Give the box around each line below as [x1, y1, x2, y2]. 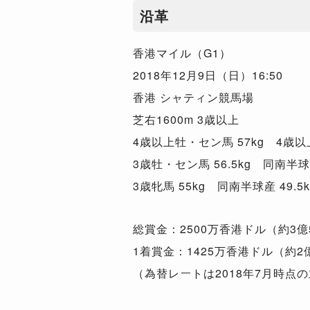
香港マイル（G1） [133, 45, 231, 61]
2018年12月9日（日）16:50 [133, 67, 283, 83]
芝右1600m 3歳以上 [133, 111, 239, 127]
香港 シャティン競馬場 [133, 89, 254, 105]
